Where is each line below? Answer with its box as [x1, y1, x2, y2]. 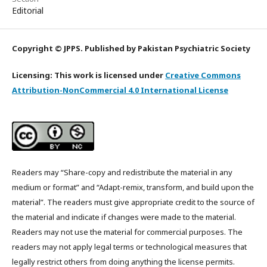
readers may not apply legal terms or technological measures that [12, 241, 247, 253]
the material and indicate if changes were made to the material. [12, 212, 236, 223]
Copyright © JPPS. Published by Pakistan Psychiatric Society [12, 43, 250, 54]
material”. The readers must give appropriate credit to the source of [12, 197, 254, 208]
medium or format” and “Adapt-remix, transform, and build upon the [12, 182, 254, 193]
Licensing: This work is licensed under [12, 70, 165, 81]
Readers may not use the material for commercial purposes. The [12, 226, 243, 238]
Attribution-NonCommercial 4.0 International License [12, 85, 228, 96]
